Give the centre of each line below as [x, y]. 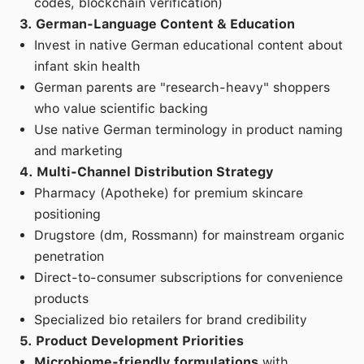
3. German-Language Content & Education [157, 24]
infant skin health [87, 66]
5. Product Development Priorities [132, 341]
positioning [67, 214]
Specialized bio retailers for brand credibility [171, 320]
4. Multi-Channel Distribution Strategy [147, 172]
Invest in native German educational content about [188, 45]
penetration [69, 256]
